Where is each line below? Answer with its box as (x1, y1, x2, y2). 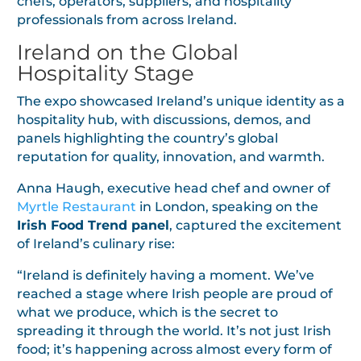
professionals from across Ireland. (17, 11, 237, 27)
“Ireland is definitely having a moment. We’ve (17, 267, 314, 283)
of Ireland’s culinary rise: (17, 235, 175, 251)
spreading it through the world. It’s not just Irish (17, 322, 331, 338)
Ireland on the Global (17, 39, 239, 65)
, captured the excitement (169, 217, 342, 233)
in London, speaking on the (136, 198, 318, 214)
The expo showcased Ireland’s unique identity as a (17, 93, 345, 109)
